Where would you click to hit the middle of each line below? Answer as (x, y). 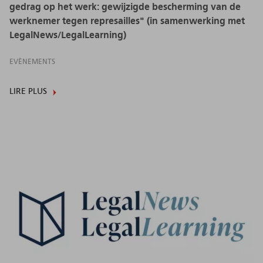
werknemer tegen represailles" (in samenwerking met (127, 21)
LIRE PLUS (28, 91)
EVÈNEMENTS (32, 61)
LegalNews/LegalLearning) (68, 35)
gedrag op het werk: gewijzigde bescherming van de (125, 7)
